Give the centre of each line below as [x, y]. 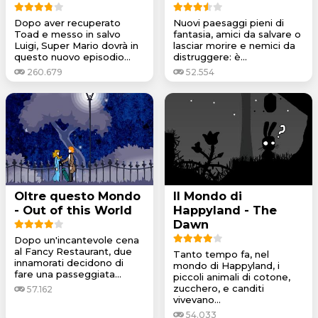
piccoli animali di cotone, [232, 276]
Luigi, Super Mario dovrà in [76, 45]
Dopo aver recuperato [67, 22]
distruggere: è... [210, 56]
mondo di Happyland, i [226, 265]
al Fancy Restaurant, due [73, 251]
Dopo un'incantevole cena [77, 240]
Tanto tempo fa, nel [221, 254]
